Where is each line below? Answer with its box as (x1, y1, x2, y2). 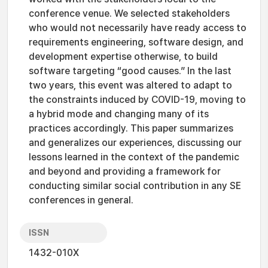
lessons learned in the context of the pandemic (29, 151, 239, 163)
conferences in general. (29, 194, 133, 206)
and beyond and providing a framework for (29, 166, 221, 177)
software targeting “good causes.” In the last (29, 65, 232, 77)
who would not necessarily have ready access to (29, 22, 246, 33)
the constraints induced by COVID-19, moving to (29, 94, 246, 105)
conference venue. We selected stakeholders (29, 8, 230, 19)
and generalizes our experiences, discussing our (29, 137, 242, 148)
